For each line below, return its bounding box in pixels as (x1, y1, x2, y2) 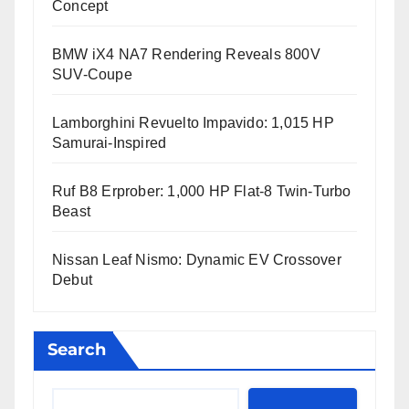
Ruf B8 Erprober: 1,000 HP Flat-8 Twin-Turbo (52, 184, 351, 200)
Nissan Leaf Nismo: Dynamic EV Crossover (52, 252, 341, 268)
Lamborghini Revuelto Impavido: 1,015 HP (52, 115, 334, 131)
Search (47, 340, 106, 361)
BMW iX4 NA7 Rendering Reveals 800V (52, 47, 320, 63)
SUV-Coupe (52, 67, 132, 83)
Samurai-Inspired (52, 135, 167, 152)
